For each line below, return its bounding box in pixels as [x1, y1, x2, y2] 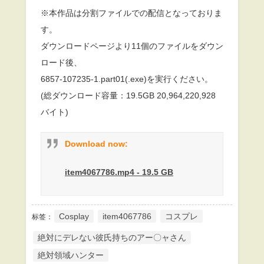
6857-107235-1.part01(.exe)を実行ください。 [41, 74, 213, 84]
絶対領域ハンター [38, 250, 104, 260]
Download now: [65, 138, 128, 148]
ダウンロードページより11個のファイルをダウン [41, 41, 223, 51]
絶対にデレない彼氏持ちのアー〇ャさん [38, 232, 186, 242]
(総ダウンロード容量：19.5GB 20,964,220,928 [41, 90, 216, 100]
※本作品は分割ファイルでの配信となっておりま [41, 8, 222, 18]
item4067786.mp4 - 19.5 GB [65, 167, 173, 177]
